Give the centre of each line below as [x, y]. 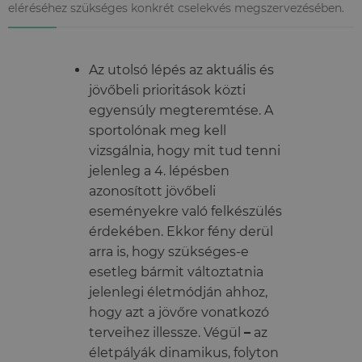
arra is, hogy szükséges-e [169, 252]
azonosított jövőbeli [152, 192]
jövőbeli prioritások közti [167, 90]
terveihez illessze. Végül [166, 333]
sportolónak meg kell [158, 131]
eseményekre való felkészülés [185, 212]
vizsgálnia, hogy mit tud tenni [185, 151]
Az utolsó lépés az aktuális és [181, 70]
